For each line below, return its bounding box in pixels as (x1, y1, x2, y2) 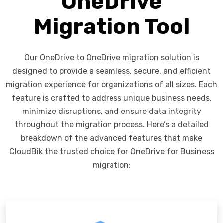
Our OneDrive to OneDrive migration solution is (24, 52, 199, 62)
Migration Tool (33, 13, 190, 39)
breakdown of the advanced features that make (21, 133, 202, 143)
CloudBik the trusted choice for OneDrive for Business (9, 146, 214, 156)
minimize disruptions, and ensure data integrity (22, 106, 201, 116)
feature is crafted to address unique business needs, (11, 93, 212, 103)
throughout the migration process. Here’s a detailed (14, 119, 209, 129)
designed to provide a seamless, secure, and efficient (12, 66, 211, 76)
